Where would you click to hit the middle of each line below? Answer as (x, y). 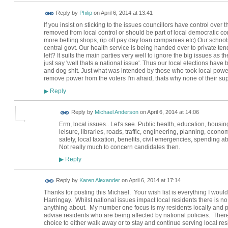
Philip (85, 13)
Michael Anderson (116, 112)
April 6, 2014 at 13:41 (126, 13)
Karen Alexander (99, 180)
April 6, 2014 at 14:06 (173, 112)
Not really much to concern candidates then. (119, 147)
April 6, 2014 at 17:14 (154, 180)
